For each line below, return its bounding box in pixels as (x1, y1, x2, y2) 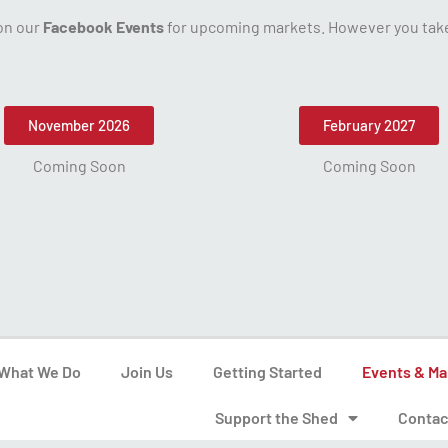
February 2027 (323, 116, 415, 135)
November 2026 (28, 116, 130, 135)
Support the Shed (214, 407, 338, 427)
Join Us (120, 361, 173, 381)
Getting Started (212, 361, 322, 381)
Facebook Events (43, 16, 164, 36)
